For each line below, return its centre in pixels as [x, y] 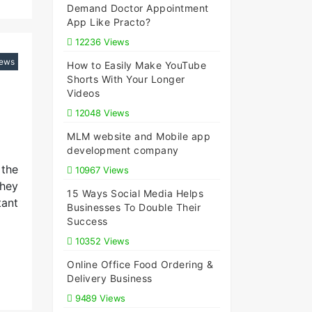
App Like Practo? [109, 22]
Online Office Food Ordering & [140, 264]
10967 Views [101, 170]
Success [87, 221]
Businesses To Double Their [134, 207]
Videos [83, 93]
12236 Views [101, 42]
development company [123, 150]
